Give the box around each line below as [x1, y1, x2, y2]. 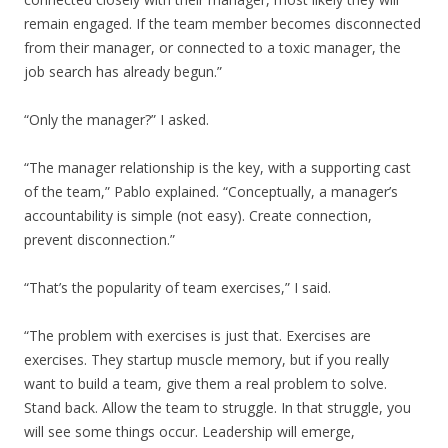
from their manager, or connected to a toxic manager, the [24, 38, 401, 57]
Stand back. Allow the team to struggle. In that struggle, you [24, 398, 411, 417]
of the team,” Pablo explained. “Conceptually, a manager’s [24, 182, 398, 201]
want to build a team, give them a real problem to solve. [24, 374, 387, 393]
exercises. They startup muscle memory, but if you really [24, 350, 389, 369]
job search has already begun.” [24, 62, 222, 81]
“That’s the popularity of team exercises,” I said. [24, 278, 331, 297]
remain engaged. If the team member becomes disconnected [24, 14, 421, 33]
